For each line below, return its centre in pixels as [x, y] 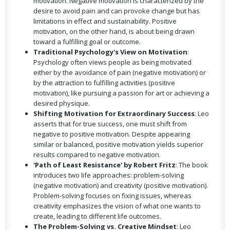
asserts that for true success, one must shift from [110, 124]
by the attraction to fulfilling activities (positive [104, 83]
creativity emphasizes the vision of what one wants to [117, 206]
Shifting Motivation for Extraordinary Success [114, 114]
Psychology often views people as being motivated [112, 62]
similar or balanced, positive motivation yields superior [118, 145]
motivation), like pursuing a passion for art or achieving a [121, 93]
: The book [192, 165]
